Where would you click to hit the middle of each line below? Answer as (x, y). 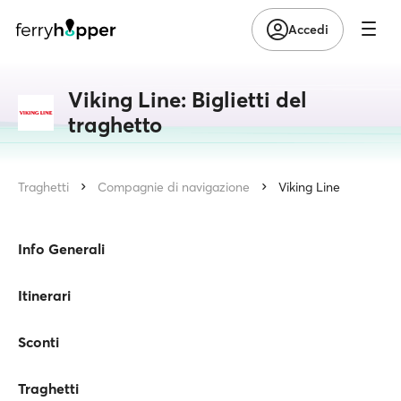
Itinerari (44, 295)
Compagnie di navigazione (174, 187)
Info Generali (61, 249)
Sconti (38, 342)
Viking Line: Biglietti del (188, 100)
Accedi (308, 29)
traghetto (115, 125)
